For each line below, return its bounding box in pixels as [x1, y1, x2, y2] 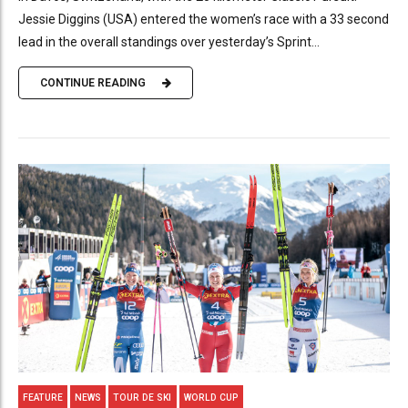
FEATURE [23, 392, 64, 403]
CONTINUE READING [40, 76, 146, 89]
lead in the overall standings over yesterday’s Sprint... [18, 34, 320, 49]
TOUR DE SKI [113, 392, 172, 403]
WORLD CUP [183, 392, 239, 403]
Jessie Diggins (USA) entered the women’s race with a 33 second [18, 11, 389, 26]
